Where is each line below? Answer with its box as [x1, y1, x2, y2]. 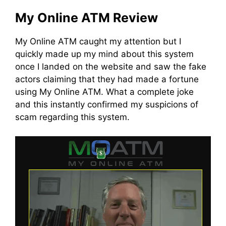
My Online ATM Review [15, 10, 158, 25]
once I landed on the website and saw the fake [15, 61, 206, 72]
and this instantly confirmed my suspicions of [15, 99, 198, 109]
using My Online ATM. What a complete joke [15, 86, 194, 97]
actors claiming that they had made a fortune [15, 74, 199, 84]
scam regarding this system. [15, 111, 130, 122]
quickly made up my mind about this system [15, 48, 194, 59]
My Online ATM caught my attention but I [15, 36, 181, 46]
